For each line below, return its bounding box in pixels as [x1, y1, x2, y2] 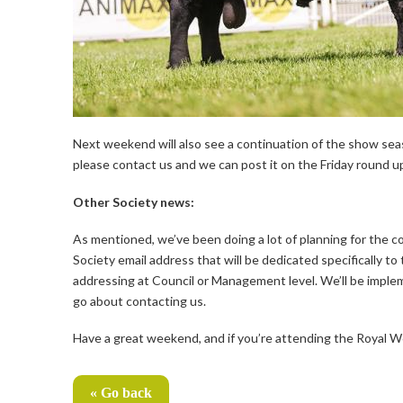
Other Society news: [72, 193, 194, 210]
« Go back [89, 385, 152, 401]
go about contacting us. [72, 293, 206, 309]
